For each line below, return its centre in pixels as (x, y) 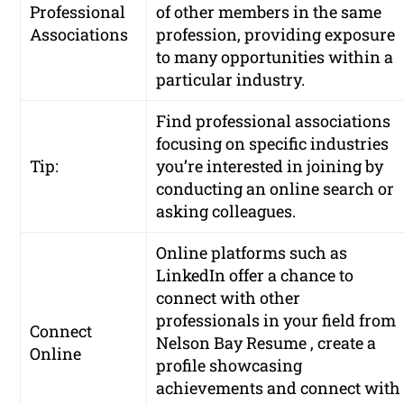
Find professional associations (274, 121)
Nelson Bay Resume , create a (266, 343)
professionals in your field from (276, 321)
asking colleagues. (226, 211)
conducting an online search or (275, 189)
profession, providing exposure (276, 35)
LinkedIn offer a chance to (255, 275)
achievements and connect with (279, 388)
